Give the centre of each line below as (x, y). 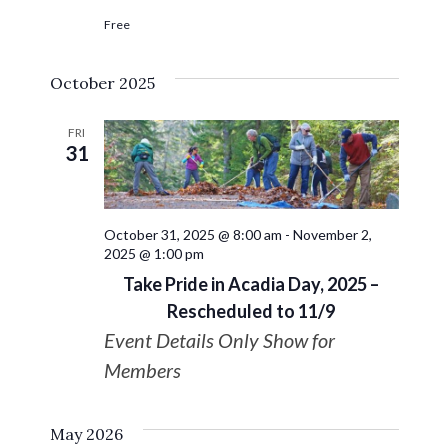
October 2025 (102, 82)
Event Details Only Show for (219, 339)
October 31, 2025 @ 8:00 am (192, 234)
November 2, (332, 234)
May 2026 (86, 433)
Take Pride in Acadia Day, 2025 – (251, 283)
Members (142, 369)
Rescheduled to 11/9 (251, 310)
